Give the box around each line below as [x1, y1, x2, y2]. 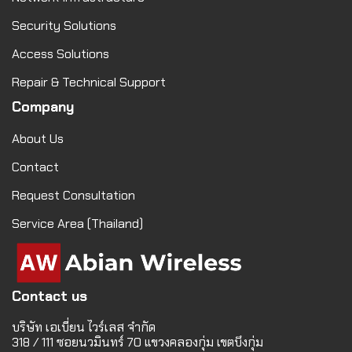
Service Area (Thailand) [12, 214, 143, 232]
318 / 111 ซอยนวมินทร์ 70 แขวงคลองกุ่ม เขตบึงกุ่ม [12, 333, 263, 350]
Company [12, 97, 74, 116]
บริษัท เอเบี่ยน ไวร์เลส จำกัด [12, 318, 156, 335]
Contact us [12, 286, 87, 306]
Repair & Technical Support [12, 73, 166, 90]
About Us [12, 130, 64, 147]
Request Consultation [12, 186, 135, 203]
